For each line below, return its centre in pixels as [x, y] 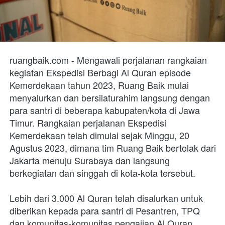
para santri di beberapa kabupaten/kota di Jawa [105, 110]
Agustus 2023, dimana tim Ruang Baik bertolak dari [113, 147]
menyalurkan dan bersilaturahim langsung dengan [110, 97]
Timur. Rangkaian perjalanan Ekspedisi [88, 122]
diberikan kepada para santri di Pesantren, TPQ [105, 210]
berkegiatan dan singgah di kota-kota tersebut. [102, 173]
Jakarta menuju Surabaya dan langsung [90, 160]
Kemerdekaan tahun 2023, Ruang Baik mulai [99, 85]
